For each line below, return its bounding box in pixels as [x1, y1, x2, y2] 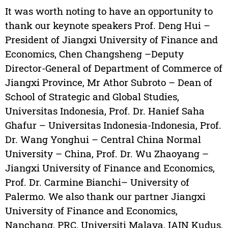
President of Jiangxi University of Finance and [5, 33, 218, 46]
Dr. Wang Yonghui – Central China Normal [5, 133, 201, 146]
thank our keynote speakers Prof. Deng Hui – [5, 19, 210, 32]
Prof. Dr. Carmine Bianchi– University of [5, 176, 189, 189]
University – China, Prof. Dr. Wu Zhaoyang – [5, 147, 209, 160]
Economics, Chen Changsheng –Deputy [5, 47, 184, 61]
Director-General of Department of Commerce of [5, 62, 222, 75]
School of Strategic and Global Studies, [5, 90, 179, 103]
